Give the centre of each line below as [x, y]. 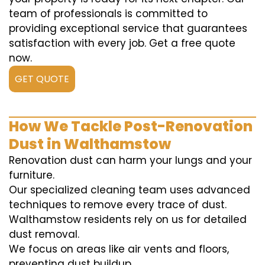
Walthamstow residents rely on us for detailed [128, 219]
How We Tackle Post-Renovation [131, 126]
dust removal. [44, 234]
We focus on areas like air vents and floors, [119, 249]
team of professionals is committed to [108, 14]
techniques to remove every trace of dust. [118, 205]
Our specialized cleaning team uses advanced [130, 190]
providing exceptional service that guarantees [128, 28]
